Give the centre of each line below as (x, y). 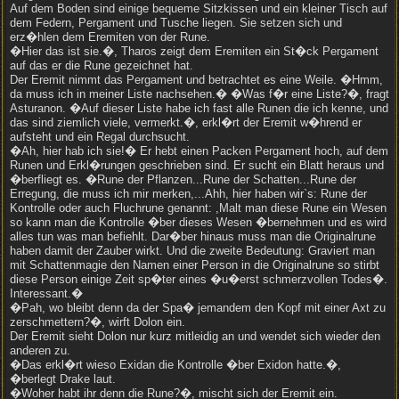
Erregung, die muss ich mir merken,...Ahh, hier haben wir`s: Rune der (188, 194)
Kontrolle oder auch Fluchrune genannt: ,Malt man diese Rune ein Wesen (198, 208)
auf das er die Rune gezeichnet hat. (102, 65)
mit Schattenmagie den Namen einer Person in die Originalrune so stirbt (195, 265)
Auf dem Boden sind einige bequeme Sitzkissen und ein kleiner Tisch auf (199, 8)
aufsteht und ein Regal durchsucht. (100, 137)
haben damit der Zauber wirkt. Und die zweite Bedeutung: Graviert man (192, 251)
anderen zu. (40, 350)
